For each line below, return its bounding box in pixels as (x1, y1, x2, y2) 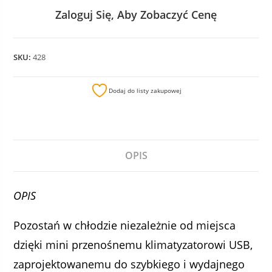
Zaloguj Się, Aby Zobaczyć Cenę (55, 7, 217, 22)
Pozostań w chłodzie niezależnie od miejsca (13, 217, 236, 233)
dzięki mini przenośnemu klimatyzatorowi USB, (13, 237, 253, 252)
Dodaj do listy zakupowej (109, 86, 182, 95)
